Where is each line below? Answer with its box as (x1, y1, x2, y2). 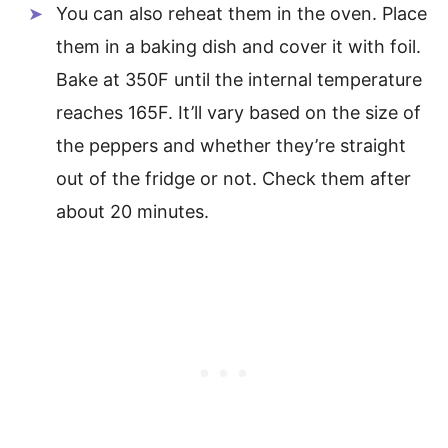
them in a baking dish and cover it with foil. (56, 35, 421, 57)
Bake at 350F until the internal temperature (56, 68, 422, 90)
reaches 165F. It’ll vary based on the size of (56, 101, 421, 123)
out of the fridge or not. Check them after (56, 167, 411, 189)
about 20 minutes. (56, 200, 209, 222)
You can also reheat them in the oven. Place (56, 2, 427, 24)
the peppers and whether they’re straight (56, 134, 406, 156)
